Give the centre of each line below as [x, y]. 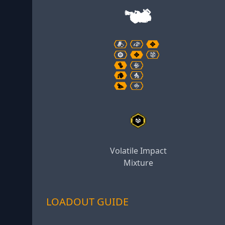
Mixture [138, 162]
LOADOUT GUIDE [87, 201]
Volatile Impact [138, 150]
